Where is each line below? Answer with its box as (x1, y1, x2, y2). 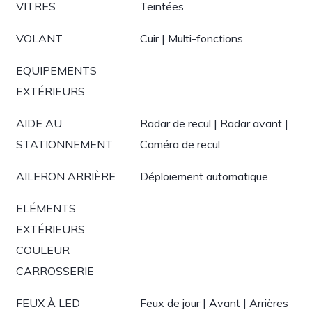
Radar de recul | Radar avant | (140, 116, 288, 130)
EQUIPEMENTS (16, 63, 97, 77)
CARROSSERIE (16, 264, 94, 278)
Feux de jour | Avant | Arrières (140, 296, 288, 310)
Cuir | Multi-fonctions (140, 31, 243, 45)
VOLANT (16, 31, 63, 45)
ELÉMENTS (16, 201, 76, 215)
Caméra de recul (140, 137, 220, 151)
